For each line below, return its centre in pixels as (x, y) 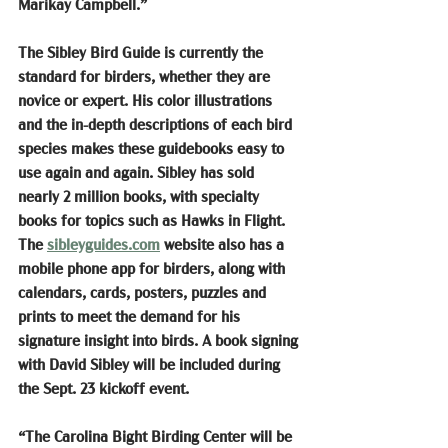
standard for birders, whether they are (146, 76)
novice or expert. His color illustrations (147, 100)
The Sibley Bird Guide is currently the (142, 52)
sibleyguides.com (103, 244)
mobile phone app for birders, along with (153, 268)
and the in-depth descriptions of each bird (157, 124)
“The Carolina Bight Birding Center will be (157, 436)
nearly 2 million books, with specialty (140, 196)
